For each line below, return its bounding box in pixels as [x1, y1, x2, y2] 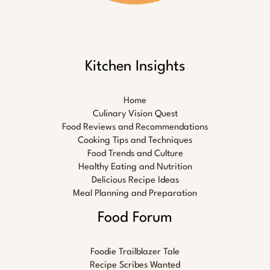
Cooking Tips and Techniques [78, 136, 192, 145]
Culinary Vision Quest [92, 109, 178, 119]
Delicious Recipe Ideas [91, 175, 179, 185]
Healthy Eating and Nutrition [78, 162, 192, 172]
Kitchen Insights [84, 59, 186, 74]
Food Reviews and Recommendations [62, 122, 208, 132]
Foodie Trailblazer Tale [90, 247, 180, 257]
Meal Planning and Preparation [73, 189, 197, 198]
